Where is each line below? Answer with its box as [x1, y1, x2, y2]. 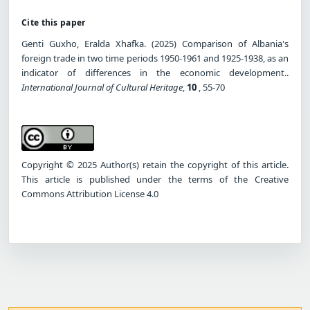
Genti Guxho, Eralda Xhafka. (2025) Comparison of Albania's [21, 37, 289, 50]
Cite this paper [21, 16, 86, 28]
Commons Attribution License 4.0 [21, 187, 158, 200]
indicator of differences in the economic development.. [21, 66, 289, 79]
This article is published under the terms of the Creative [21, 172, 289, 185]
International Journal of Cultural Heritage [21, 80, 183, 93]
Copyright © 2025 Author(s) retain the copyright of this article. [21, 158, 289, 171]
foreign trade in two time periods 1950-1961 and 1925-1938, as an [21, 51, 289, 64]
